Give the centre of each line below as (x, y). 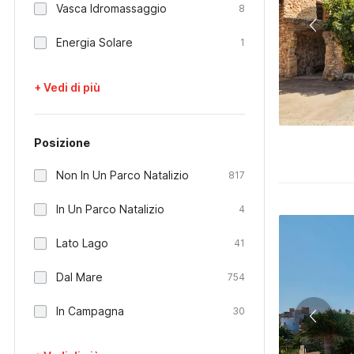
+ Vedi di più (67, 87)
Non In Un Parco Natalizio (122, 175)
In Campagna (90, 311)
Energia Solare (94, 42)
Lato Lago (82, 243)
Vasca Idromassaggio (111, 8)
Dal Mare (79, 277)
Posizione (62, 143)
